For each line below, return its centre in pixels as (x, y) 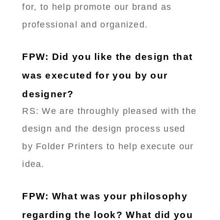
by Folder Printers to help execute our (108, 147)
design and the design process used (104, 129)
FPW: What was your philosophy (105, 196)
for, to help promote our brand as (97, 7)
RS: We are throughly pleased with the (110, 111)
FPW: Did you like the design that (108, 57)
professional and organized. (85, 25)
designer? (48, 94)
